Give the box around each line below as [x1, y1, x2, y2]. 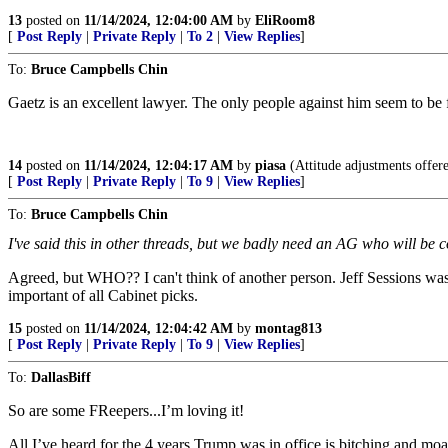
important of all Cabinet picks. [8, 287, 198, 305]
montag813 [255, 321, 322, 337]
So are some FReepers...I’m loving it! [8, 402, 244, 420]
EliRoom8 [255, 13, 315, 29]
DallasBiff [31, 370, 91, 386]
